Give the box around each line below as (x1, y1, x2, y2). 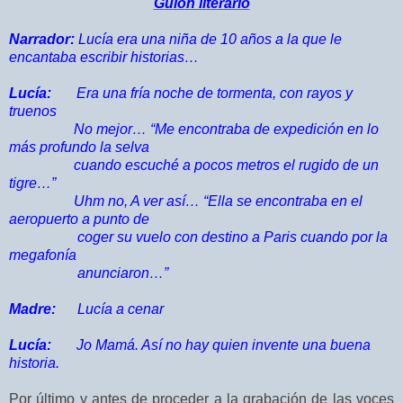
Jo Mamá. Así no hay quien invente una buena (51, 337, 371, 354)
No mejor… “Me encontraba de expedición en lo (9, 121, 379, 138)
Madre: (9, 301, 56, 318)
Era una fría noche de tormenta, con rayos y (51, 85, 353, 102)
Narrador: (9, 31, 75, 48)
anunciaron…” (9, 265, 168, 282)
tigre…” (9, 175, 56, 192)
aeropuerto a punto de (9, 211, 153, 228)
